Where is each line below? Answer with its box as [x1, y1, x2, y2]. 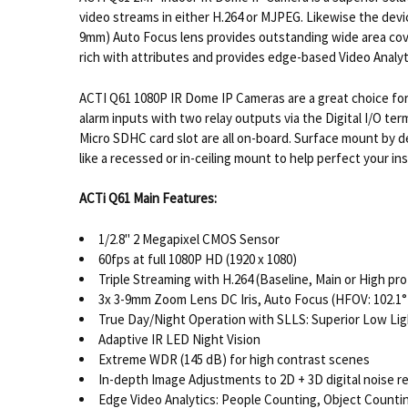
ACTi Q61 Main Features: [78, 189, 217, 208]
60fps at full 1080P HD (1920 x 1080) [97, 250, 297, 268]
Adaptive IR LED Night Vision [97, 330, 260, 348]
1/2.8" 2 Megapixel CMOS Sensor [97, 229, 280, 248]
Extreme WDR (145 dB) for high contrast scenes [97, 350, 370, 368]
